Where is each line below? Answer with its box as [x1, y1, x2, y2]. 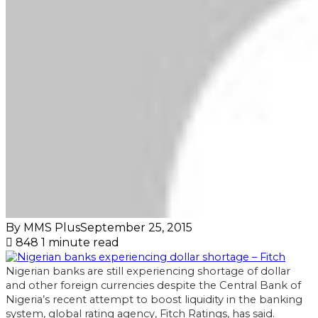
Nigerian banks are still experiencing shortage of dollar [6, 264, 290, 278]
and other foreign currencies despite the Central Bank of [6, 278, 301, 292]
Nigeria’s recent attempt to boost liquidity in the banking [6, 292, 302, 306]
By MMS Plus [6, 220, 80, 234]
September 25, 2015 [80, 220, 192, 234]
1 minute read [41, 235, 119, 249]
